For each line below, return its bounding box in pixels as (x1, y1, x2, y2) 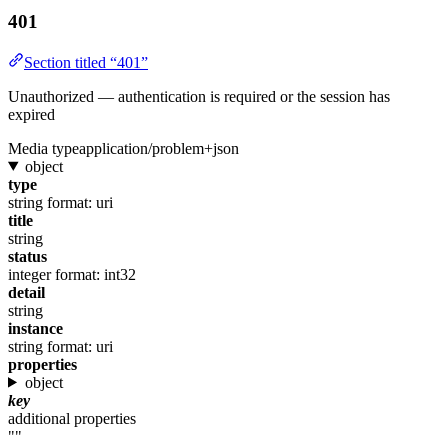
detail (8, 283, 45, 301)
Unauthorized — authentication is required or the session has (8, 87, 390, 105)
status (8, 247, 47, 265)
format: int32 (55, 265, 136, 283)
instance (8, 319, 63, 337)
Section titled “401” (24, 53, 148, 71)
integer (8, 265, 51, 283)
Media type (8, 139, 79, 157)
